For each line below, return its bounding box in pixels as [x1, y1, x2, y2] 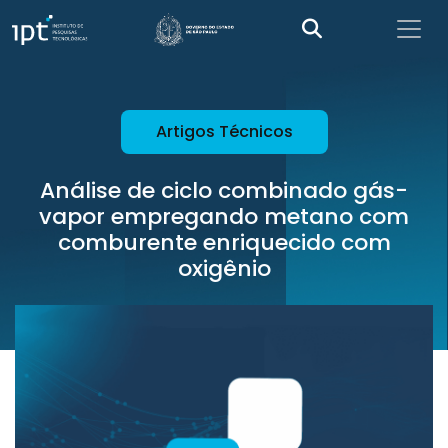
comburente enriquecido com [57, 227, 391, 258]
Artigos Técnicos [155, 120, 293, 143]
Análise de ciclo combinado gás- [40, 175, 408, 206]
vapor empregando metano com [39, 201, 409, 232]
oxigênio [177, 253, 271, 284]
